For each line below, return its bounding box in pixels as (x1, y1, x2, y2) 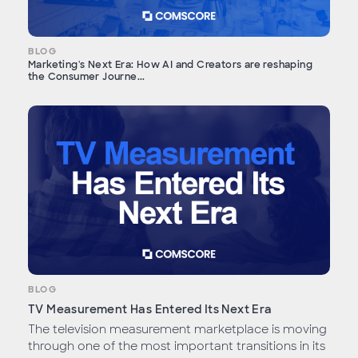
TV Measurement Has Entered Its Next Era (28, 301, 272, 316)
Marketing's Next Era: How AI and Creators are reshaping (28, 58, 312, 71)
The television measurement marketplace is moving (28, 321, 327, 336)
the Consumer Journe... (28, 70, 145, 83)
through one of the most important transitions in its (28, 338, 325, 353)
